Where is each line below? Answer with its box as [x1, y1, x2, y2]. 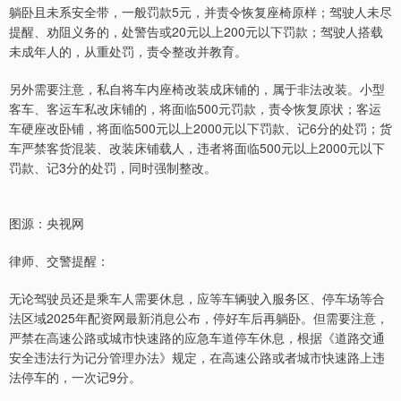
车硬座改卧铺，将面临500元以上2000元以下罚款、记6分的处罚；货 [9, 119, 392, 138]
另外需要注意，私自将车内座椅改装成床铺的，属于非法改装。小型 [9, 80, 385, 98]
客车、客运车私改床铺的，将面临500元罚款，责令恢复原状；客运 [9, 99, 381, 118]
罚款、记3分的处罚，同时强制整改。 [9, 158, 217, 177]
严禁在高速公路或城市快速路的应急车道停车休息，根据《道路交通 [9, 328, 385, 347]
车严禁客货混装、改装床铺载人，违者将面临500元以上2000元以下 [9, 139, 385, 158]
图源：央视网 [9, 214, 84, 233]
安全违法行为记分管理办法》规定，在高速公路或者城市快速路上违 [9, 348, 385, 367]
